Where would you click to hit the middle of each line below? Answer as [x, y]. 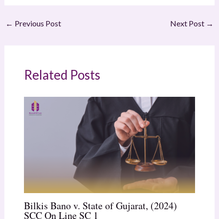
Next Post [188, 23]
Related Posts [62, 75]
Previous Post [37, 23]
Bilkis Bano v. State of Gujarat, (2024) [100, 205]
